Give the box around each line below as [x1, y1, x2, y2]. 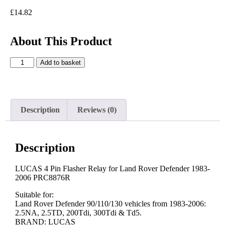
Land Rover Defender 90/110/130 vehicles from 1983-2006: [15, 199, 206, 208]
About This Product [10, 35, 112, 48]
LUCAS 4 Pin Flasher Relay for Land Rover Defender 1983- [15, 164, 210, 173]
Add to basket [40, 59, 81, 66]
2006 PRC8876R [15, 173, 70, 182]
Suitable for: [15, 190, 54, 199]
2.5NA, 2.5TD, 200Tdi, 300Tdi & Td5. [15, 208, 142, 217]
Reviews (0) [77, 105, 117, 114]
